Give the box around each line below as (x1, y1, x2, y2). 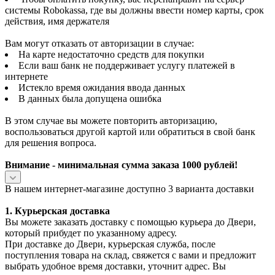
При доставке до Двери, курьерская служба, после (5, 238, 215, 249)
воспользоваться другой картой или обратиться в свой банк (5, 126, 255, 137)
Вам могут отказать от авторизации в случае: (5, 37, 194, 48)
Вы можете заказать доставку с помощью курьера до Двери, (5, 216, 256, 227)
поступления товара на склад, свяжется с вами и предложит (5, 249, 256, 260)
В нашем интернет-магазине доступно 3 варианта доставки (5, 183, 254, 194)
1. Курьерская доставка (5, 205, 110, 216)
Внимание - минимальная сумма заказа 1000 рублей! (5, 159, 238, 170)
